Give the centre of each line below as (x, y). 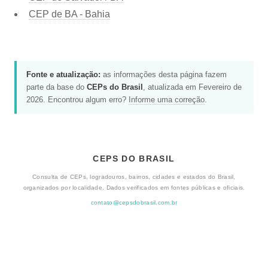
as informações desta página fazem (164, 75)
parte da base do (57, 87)
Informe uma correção (167, 100)
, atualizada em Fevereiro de (192, 87)
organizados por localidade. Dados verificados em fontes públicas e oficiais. (134, 187)
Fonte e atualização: (63, 75)
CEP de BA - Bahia (69, 14)
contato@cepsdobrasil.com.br (134, 203)
